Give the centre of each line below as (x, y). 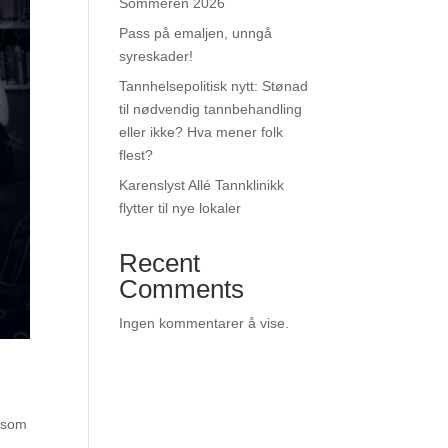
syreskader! (156, 56)
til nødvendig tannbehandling (211, 109)
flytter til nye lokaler (180, 208)
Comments (182, 289)
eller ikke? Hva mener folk (201, 132)
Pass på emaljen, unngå (196, 33)
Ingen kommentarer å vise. (204, 323)
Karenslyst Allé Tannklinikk (202, 185)
